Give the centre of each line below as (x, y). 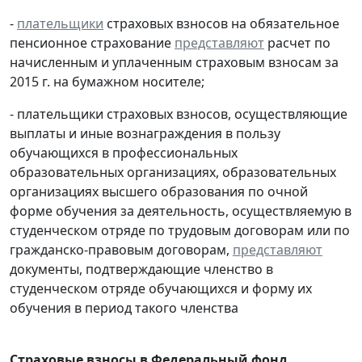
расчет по (297, 43)
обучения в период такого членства (124, 308)
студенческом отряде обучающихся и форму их (161, 289)
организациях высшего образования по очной (159, 192)
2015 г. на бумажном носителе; (107, 82)
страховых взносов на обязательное (221, 24)
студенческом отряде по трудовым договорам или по (180, 231)
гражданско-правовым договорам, (121, 250)
